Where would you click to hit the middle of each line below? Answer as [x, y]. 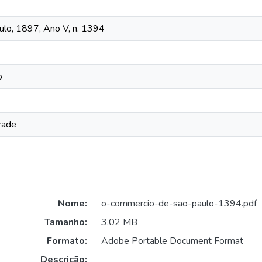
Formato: [67, 241]
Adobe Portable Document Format [172, 241]
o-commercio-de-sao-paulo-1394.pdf [179, 204]
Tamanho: [65, 223]
